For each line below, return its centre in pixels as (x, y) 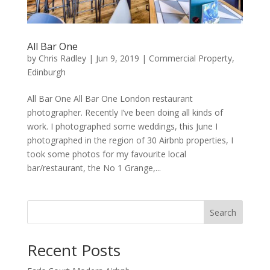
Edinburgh (46, 72)
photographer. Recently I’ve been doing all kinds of (125, 112)
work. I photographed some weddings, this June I (122, 126)
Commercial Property (190, 58)
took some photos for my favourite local (106, 154)
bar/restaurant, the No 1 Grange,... (94, 168)
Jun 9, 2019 (117, 58)
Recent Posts (74, 250)
